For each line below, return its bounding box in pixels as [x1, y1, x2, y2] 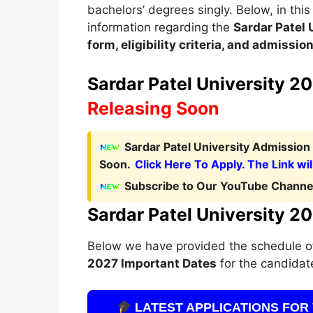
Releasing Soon [87, 97, 219, 119]
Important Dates [117, 256, 217, 270]
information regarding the [87, 20, 233, 34]
